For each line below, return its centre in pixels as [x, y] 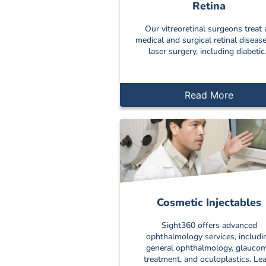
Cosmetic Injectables [209, 202]
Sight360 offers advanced [209, 225]
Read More [209, 95]
